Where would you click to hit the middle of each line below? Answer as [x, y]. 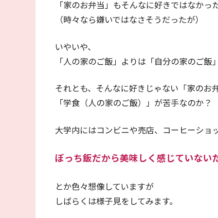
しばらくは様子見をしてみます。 [116, 201]
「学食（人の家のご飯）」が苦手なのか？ [134, 103]
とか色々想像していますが [104, 186]
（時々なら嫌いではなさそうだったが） [129, 19]
